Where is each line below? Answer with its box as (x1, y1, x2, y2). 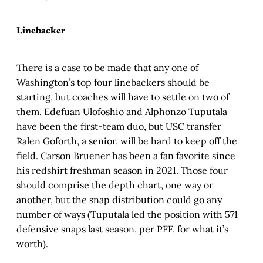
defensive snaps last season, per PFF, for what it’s (16, 222, 228, 235)
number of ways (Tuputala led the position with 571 (16, 208, 238, 220)
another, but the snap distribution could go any (16, 193, 222, 205)
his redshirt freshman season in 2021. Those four (16, 164, 228, 176)
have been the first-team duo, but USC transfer (16, 120, 221, 132)
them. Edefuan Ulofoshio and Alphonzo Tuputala (16, 105, 227, 117)
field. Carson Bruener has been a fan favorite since (16, 149, 235, 161)
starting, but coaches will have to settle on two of (16, 90, 229, 103)
